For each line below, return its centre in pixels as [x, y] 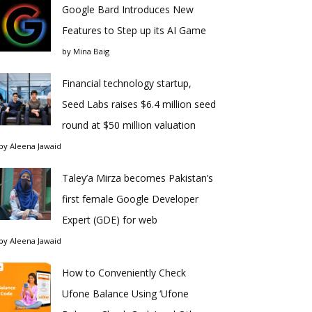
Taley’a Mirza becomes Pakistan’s [138, 178]
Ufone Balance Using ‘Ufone [125, 294]
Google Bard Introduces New [128, 9]
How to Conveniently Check [124, 273]
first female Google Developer [130, 199]
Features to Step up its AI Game [134, 30]
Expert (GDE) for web [110, 220]
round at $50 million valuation [129, 125]
